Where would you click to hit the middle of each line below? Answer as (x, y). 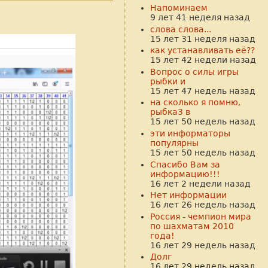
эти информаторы (190, 134)
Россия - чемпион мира (200, 216)
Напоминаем (179, 8)
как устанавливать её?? (202, 51)
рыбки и (167, 81)
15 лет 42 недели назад (203, 60)
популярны (174, 143)
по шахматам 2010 (192, 226)
